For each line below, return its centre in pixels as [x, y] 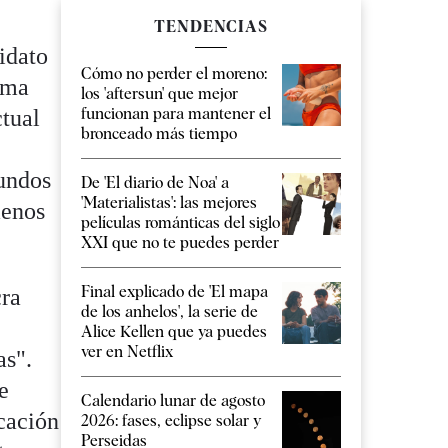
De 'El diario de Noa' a [155, 183]
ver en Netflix [127, 352]
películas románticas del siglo [180, 223]
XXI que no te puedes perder [180, 243]
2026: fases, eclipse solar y [171, 421]
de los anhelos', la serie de [169, 312]
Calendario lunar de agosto [173, 401]
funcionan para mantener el [176, 114]
